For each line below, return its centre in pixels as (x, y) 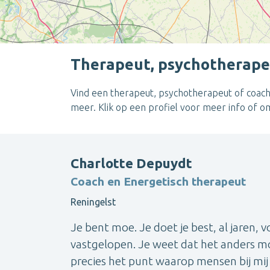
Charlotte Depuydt (131, 163)
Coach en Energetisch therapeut (158, 182)
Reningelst (93, 202)
